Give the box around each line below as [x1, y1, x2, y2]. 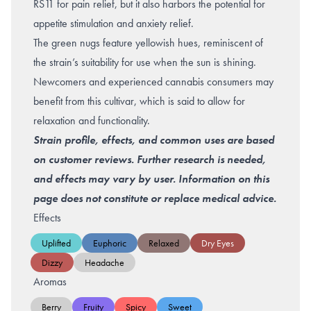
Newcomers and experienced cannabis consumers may [33, 74, 274, 89]
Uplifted [42, 236, 71, 249]
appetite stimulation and [33, 15, 136, 31]
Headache [85, 255, 124, 269]
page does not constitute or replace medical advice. [33, 190, 276, 205]
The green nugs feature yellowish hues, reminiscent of [33, 35, 263, 50]
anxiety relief [136, 15, 191, 31]
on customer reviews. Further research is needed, [33, 151, 266, 167]
